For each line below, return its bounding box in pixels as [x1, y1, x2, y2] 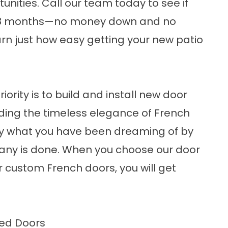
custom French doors [5, 161, 115, 175]
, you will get [115, 161, 176, 175]
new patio [152, 33, 203, 47]
